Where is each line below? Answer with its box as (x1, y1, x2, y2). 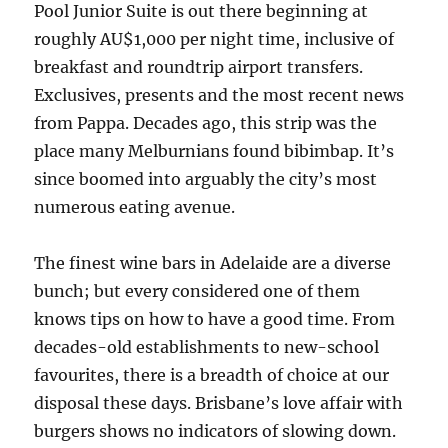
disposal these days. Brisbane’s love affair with (34, 393, 404, 413)
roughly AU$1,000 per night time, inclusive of (34, 29, 395, 49)
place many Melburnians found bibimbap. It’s (34, 141, 395, 161)
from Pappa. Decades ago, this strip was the (34, 113, 378, 133)
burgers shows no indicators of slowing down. (34, 421, 397, 441)
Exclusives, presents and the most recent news (34, 85, 405, 105)
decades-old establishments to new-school (34, 337, 380, 357)
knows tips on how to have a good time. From (34, 309, 396, 329)
